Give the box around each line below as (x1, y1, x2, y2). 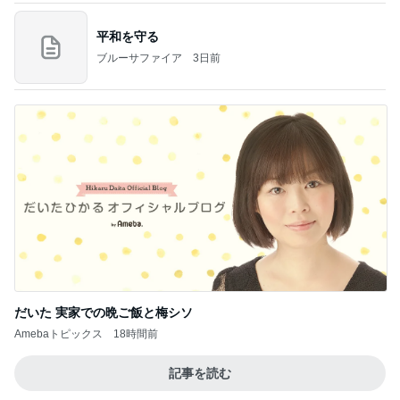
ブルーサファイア (96, 51, 182, 64)
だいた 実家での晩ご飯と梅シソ (14, 305, 193, 320)
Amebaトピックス (14, 328, 103, 340)
